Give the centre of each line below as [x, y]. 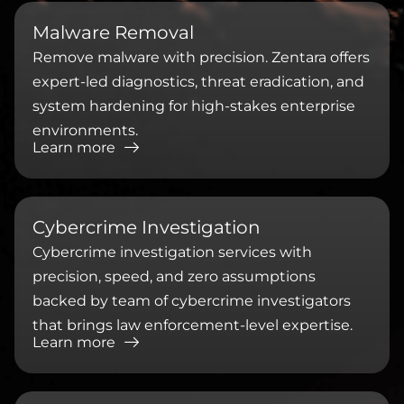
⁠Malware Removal [113, 32]
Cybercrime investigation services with [172, 252]
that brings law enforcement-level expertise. [193, 325]
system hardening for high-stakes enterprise [194, 106]
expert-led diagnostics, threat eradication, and [198, 81]
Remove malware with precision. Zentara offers [201, 57]
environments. [85, 130]
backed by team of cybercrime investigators [192, 300]
